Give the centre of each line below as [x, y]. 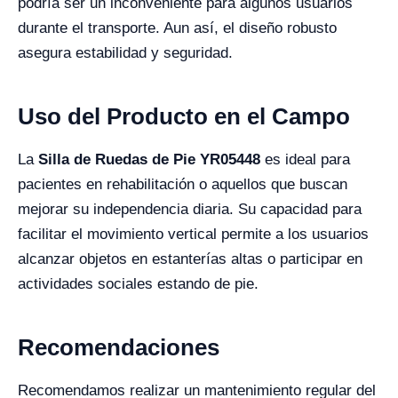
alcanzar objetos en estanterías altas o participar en [190, 259]
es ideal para [305, 159]
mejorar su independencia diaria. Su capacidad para [190, 209]
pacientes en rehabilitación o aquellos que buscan [183, 184]
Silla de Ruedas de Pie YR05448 [149, 159]
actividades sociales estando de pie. [138, 284]
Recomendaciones [119, 347]
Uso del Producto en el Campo [184, 116]
